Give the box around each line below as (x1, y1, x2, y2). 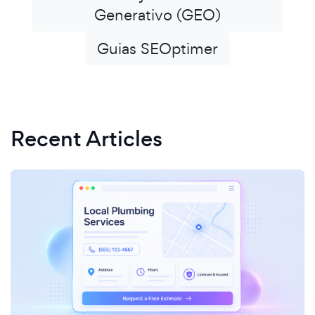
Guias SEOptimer (97, 39, 218, 58)
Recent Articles (11, 124, 162, 154)
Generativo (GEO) (94, 5, 221, 25)
